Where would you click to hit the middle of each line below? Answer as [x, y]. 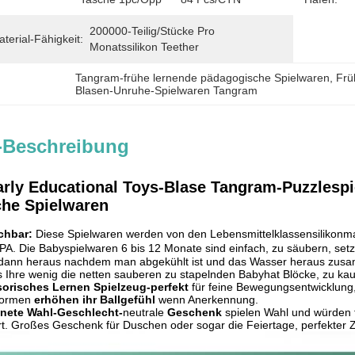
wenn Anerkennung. [207, 300]
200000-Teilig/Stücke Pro [152, 31]
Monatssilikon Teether [144, 47]
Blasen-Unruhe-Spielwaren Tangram [167, 90]
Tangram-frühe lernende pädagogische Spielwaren [203, 78]
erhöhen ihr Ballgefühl [95, 300]
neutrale [145, 312]
